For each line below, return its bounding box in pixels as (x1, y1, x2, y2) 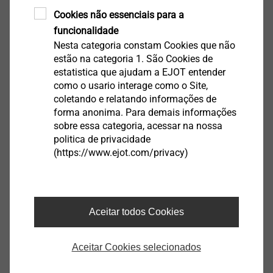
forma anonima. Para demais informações (53, 106, 236, 118)
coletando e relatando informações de (53, 93, 216, 105)
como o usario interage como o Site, (53, 79, 208, 91)
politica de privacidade (53, 133, 151, 145)
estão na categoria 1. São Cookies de (53, 52, 213, 65)
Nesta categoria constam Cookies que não (53, 39, 235, 51)
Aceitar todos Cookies (88, 206, 184, 217)
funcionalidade (53, 24, 118, 37)
